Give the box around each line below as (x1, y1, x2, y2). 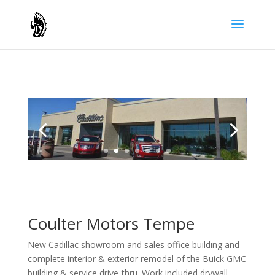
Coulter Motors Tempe (27, 212, 195, 234)
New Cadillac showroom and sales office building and (27, 238, 239, 250)
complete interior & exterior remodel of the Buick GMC (27, 252, 246, 265)
